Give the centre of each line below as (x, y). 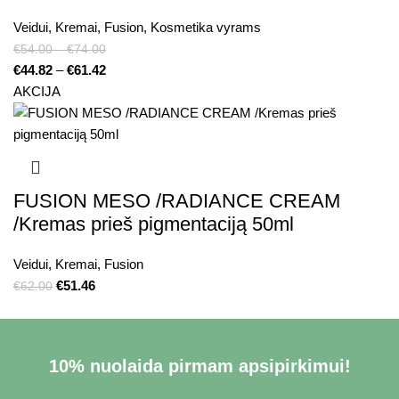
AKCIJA (37, 92)
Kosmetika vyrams (206, 28)
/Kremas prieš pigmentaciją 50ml (154, 224)
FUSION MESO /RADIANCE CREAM (177, 201)
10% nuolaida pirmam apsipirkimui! (199, 366)
